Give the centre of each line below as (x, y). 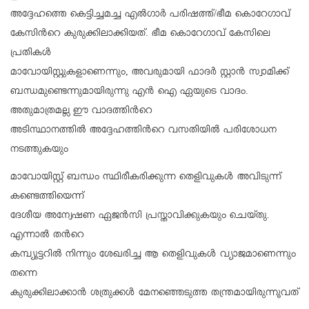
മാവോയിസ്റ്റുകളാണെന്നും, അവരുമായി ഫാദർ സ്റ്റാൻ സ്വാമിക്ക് (150, 73)
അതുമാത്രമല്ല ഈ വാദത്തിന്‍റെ (81, 111)
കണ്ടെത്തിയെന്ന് (47, 197)
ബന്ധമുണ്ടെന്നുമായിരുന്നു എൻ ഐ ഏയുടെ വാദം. (129, 92)
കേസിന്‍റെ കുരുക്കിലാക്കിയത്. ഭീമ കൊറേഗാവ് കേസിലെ (140, 34)
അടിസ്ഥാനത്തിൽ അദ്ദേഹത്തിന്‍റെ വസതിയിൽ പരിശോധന (143, 131)
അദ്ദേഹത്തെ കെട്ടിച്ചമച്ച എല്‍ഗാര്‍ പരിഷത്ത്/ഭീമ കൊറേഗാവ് (150, 15)
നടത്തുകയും (39, 150)
